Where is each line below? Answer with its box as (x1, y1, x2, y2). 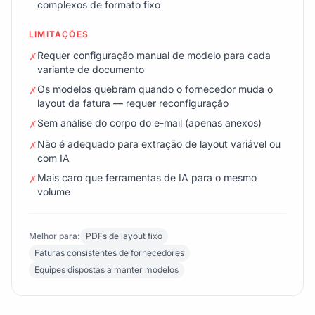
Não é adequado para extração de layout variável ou (37, 138, 281, 150)
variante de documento (37, 63, 144, 75)
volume (37, 186, 70, 198)
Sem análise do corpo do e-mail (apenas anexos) (37, 117, 262, 129)
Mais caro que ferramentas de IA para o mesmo (37, 172, 257, 184)
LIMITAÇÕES (29, 29, 89, 39)
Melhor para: (29, 231, 80, 241)
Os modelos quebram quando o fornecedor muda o (37, 83, 273, 95)
